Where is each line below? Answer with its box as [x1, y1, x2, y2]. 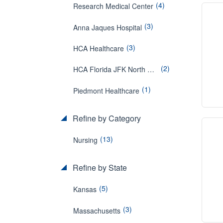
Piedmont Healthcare [73, 85, 139, 96]
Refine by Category [71, 112, 141, 124]
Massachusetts [73, 205, 120, 216]
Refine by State [71, 161, 127, 173]
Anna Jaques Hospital [73, 22, 142, 32]
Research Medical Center [73, 1, 153, 11]
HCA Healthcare [73, 43, 124, 53]
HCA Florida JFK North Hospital [147, 64, 154, 75]
